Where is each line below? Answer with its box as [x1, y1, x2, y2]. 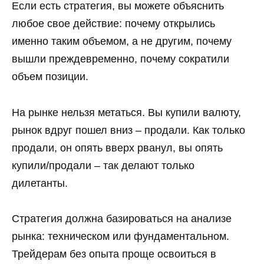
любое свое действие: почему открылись [12, 18, 215, 30]
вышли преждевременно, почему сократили [12, 53, 229, 65]
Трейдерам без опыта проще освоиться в [12, 248, 216, 260]
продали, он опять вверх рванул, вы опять [12, 141, 223, 154]
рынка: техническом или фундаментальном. [12, 230, 229, 243]
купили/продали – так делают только [12, 159, 194, 171]
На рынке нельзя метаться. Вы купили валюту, [12, 106, 241, 118]
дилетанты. [12, 177, 68, 189]
